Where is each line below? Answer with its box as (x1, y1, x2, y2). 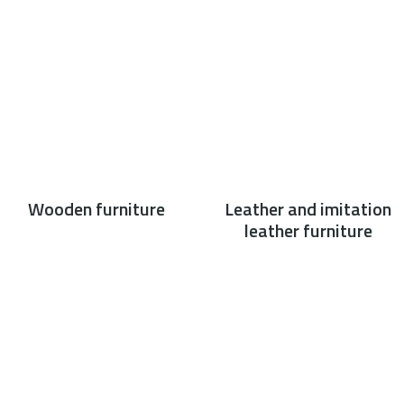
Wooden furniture (27, 195, 165, 223)
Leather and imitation (225, 195, 391, 223)
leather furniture (243, 216, 372, 244)
